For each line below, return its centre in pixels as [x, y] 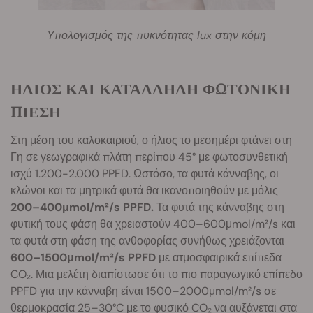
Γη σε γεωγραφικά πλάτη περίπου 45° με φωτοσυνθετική [149, 156]
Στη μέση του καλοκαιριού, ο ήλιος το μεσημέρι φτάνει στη [151, 140]
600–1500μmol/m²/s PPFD [83, 257]
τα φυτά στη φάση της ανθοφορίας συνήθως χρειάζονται [147, 240]
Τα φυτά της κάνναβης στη [219, 207]
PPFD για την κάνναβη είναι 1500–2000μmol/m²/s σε [143, 291]
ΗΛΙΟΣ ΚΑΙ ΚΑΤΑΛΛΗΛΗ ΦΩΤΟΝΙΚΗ [151, 88]
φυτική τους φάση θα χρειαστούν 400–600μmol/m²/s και [153, 224]
